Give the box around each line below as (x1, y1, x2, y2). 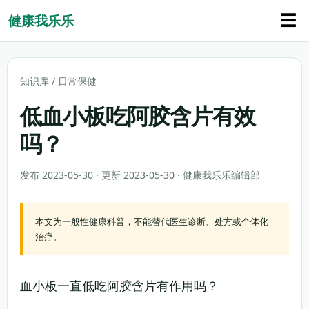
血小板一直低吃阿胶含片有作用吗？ (20, 277, 219, 294)
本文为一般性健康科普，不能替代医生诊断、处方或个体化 (35, 215, 268, 228)
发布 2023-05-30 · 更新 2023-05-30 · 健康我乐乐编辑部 (20, 168, 260, 181)
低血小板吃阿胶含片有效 (20, 101, 256, 130)
